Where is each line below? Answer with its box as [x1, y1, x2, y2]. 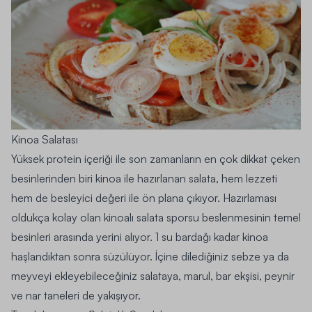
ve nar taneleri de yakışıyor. [11, 288, 141, 302]
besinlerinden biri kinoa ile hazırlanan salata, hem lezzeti [11, 171, 277, 185]
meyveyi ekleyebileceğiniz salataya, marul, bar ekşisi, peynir [11, 268, 295, 283]
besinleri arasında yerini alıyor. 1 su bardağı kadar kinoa [11, 229, 268, 244]
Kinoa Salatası [11, 132, 78, 146]
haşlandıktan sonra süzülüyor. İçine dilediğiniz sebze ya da [11, 249, 289, 263]
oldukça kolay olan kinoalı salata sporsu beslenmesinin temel [11, 210, 301, 224]
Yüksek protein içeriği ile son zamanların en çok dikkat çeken [11, 151, 300, 166]
